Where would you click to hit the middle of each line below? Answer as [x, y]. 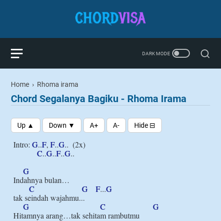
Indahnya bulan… [41, 180]
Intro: [23, 144]
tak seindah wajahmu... [49, 198]
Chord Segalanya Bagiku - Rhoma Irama [99, 99]
